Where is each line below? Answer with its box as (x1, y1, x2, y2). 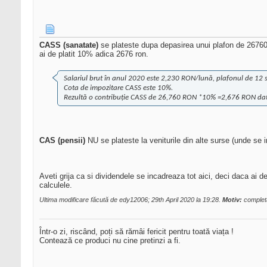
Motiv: (222, 196, 242, 204)
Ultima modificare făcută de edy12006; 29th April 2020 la (39, 196, 203, 204)
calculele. (39, 181, 72, 190)
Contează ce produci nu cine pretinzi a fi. (39, 236, 181, 246)
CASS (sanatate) (39, 41, 98, 50)
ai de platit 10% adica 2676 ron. (39, 49, 148, 59)
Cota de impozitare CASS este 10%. (64, 84, 173, 92)
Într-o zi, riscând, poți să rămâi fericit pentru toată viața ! (39, 227, 234, 237)
